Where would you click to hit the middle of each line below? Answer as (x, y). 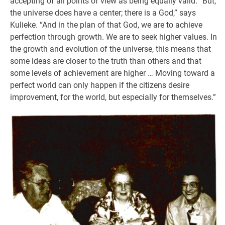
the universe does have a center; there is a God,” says (103, 13)
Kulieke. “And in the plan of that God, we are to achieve (106, 25)
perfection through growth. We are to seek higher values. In (114, 37)
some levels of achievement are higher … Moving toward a (113, 73)
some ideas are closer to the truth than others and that (106, 61)
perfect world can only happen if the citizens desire (100, 85)
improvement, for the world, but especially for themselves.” (113, 97)
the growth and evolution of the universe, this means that (110, 49)
